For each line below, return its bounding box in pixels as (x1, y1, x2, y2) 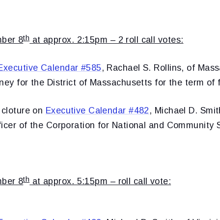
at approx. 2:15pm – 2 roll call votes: (29, 34, 184, 45)
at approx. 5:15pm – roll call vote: (29, 176, 171, 186)
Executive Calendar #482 (45, 105, 149, 115)
